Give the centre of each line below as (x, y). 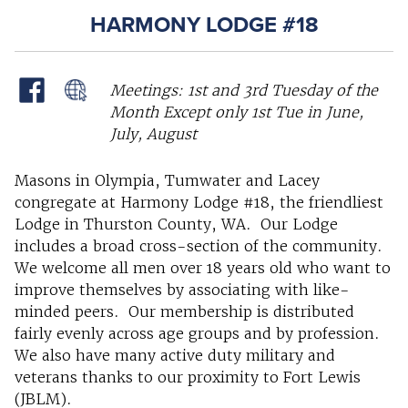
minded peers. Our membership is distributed (184, 312)
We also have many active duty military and (175, 356)
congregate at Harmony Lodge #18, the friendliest (199, 203)
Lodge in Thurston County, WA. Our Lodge (176, 224)
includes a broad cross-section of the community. (199, 246)
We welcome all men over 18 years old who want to (203, 268)
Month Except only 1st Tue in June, (237, 112)
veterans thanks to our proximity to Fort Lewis (188, 377)
